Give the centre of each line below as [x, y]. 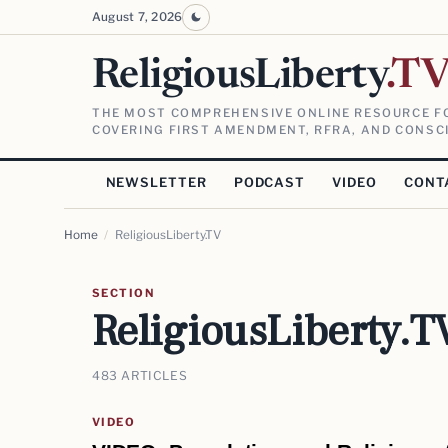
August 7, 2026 [137, 17]
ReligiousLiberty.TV [167, 235]
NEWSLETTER [156, 183]
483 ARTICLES [140, 375]
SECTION [123, 293]
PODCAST [269, 183]
